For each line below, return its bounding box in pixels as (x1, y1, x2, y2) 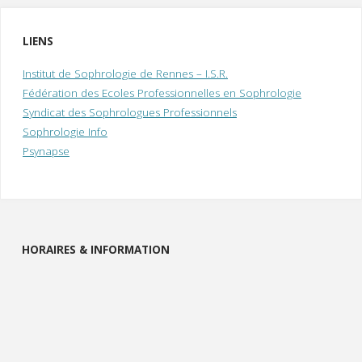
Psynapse (23, 144, 69, 159)
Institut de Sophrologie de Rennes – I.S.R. (23, 66, 228, 82)
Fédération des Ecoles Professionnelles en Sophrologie (23, 86, 301, 101)
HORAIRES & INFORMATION (22, 242, 170, 257)
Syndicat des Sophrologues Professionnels (23, 105, 237, 120)
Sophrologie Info (23, 124, 107, 140)
